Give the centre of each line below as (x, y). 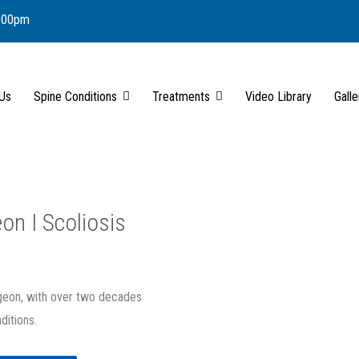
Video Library (279, 97)
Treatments (182, 97)
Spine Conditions (76, 97)
